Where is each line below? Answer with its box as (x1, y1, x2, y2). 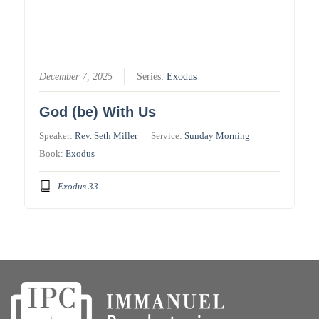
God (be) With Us (39, 104, 157, 120)
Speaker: (39, 130, 75, 142)
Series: (137, 71, 167, 83)
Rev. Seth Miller (75, 130, 138, 142)
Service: (151, 130, 185, 142)
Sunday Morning (184, 130, 251, 142)
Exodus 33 (57, 180, 98, 192)
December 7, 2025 (39, 71, 113, 83)
